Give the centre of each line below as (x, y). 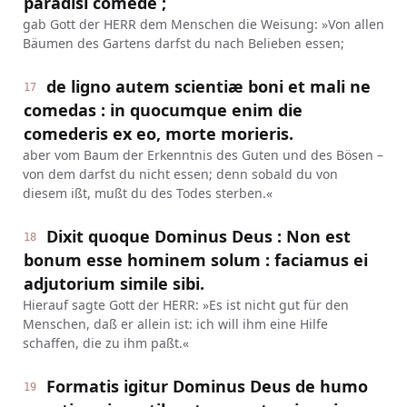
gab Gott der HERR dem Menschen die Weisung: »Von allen (203, 24)
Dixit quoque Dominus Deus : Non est (199, 236)
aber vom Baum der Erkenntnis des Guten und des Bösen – (203, 155)
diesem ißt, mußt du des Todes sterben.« (147, 193)
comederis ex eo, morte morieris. (158, 134)
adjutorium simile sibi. (114, 283)
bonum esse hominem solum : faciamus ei (195, 260)
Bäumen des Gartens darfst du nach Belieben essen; (183, 43)
